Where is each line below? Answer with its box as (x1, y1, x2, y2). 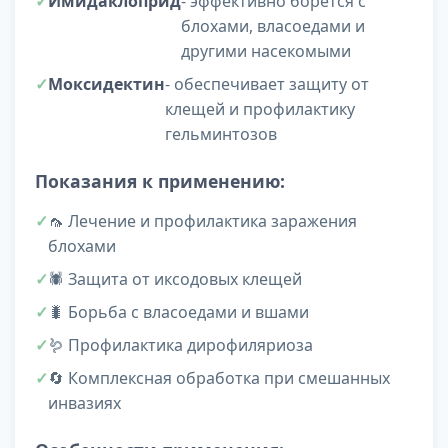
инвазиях (48, 392, 121, 415)
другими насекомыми (181, 40, 351, 63)
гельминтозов (165, 123, 277, 146)
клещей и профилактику (165, 98, 355, 121)
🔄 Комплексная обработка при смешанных (48, 367, 390, 390)
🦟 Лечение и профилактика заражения (48, 210, 357, 233)
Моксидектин (48, 73, 165, 96)
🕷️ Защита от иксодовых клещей (48, 268, 302, 291)
